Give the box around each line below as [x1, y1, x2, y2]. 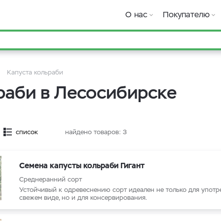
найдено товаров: [65, 128, 123, 136]
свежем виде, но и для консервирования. [19, 193, 147, 202]
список [16, 128, 38, 136]
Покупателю [163, 9, 210, 20]
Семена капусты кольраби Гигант [19, 160, 145, 171]
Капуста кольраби [7, 68, 63, 76]
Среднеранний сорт [19, 175, 82, 184]
